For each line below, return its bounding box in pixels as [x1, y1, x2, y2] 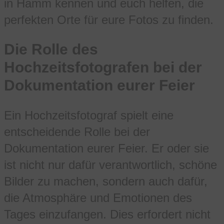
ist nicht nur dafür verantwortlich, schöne [4, 158, 217, 171]
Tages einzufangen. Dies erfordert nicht [4, 207, 210, 221]
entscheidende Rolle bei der [4, 125, 150, 138]
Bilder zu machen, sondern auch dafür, [4, 174, 207, 188]
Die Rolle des [4, 41, 98, 58]
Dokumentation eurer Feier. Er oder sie [4, 141, 209, 155]
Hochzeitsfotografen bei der [4, 59, 202, 76]
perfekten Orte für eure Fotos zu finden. [4, 13, 213, 27]
